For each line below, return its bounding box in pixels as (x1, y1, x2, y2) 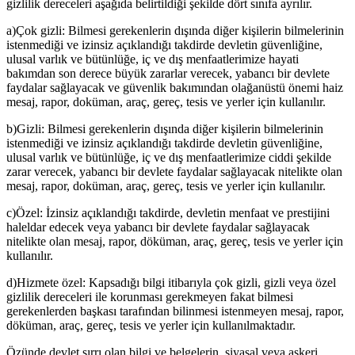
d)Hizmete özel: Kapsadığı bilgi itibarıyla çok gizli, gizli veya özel (6, 276, 336, 290)
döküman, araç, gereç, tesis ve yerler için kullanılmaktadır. (6, 319, 296, 333)
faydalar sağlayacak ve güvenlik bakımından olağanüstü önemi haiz (6, 81, 343, 95)
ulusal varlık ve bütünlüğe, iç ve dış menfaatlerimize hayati (6, 52, 299, 67)
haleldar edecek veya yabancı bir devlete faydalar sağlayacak (6, 220, 310, 235)
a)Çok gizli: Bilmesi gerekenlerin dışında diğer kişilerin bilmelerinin (6, 24, 344, 38)
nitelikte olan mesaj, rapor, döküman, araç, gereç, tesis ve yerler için (6, 235, 343, 249)
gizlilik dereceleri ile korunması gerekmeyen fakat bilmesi (6, 290, 293, 304)
